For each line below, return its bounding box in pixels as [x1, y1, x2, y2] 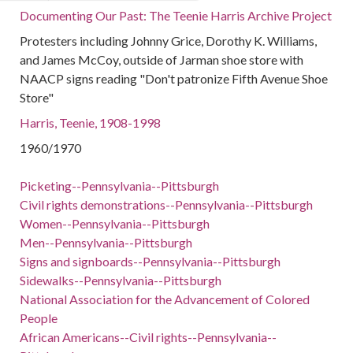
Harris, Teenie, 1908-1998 [20, 115, 162, 130]
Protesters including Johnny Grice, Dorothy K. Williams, [20, 33, 318, 48]
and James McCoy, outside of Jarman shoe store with [20, 52, 304, 67]
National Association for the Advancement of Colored [20, 292, 310, 307]
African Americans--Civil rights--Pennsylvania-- [20, 329, 277, 344]
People [20, 310, 58, 325]
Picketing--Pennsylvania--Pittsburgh [20, 178, 220, 193]
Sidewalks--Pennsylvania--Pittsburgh [20, 273, 222, 288]
